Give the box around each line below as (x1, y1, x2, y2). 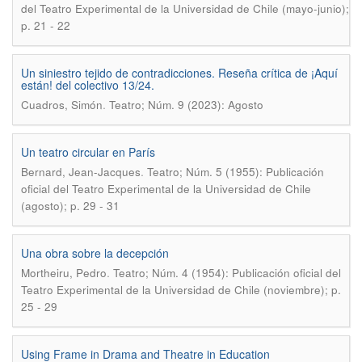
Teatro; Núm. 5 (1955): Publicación (147, 164, 324, 179)
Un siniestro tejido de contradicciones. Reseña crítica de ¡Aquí (21, 65, 338, 81)
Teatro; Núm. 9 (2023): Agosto (109, 97, 263, 112)
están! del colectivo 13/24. (21, 77, 154, 93)
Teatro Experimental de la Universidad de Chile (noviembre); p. (21, 282, 341, 297)
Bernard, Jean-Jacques (21, 164, 141, 179)
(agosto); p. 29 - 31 (21, 198, 120, 213)
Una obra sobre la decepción (21, 245, 169, 261)
